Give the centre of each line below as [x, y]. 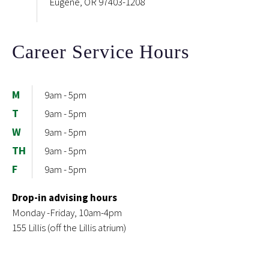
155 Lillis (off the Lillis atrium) [69, 228]
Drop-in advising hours [65, 198]
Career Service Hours [101, 52]
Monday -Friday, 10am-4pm [67, 213]
